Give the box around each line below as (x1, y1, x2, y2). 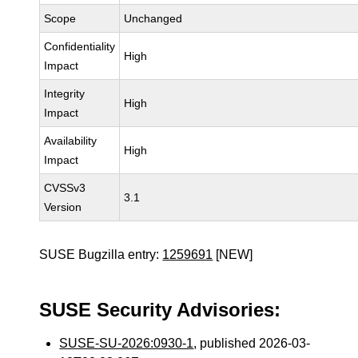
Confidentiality (44, 40, 116, 53)
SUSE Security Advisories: (39, 299, 281, 320)
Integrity (44, 87, 86, 100)
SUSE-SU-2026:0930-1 (59, 336, 194, 350)
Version (44, 201, 82, 213)
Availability (44, 134, 97, 147)
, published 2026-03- (193, 336, 311, 350)
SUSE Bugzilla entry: (39, 248, 163, 261)
